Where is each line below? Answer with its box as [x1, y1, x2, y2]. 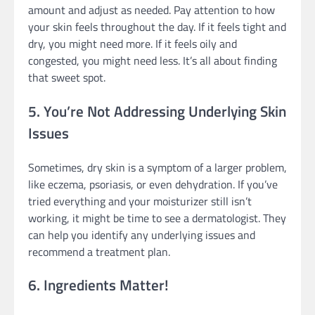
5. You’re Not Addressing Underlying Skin [28, 99, 286, 122]
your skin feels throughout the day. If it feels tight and [28, 18, 286, 36]
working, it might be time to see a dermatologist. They [28, 209, 286, 226]
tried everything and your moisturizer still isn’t [28, 192, 252, 210]
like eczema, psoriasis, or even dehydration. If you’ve [28, 175, 278, 193]
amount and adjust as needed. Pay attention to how [28, 1, 275, 19]
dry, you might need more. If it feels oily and [28, 35, 237, 53]
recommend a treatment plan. [28, 243, 170, 260]
